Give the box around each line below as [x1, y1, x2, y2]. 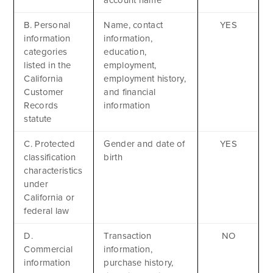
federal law [24, 205, 69, 216]
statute [24, 113, 52, 124]
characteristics [24, 165, 82, 176]
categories [24, 46, 68, 57]
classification [24, 151, 76, 163]
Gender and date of [104, 138, 185, 149]
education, [104, 46, 147, 57]
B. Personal [24, 19, 71, 30]
